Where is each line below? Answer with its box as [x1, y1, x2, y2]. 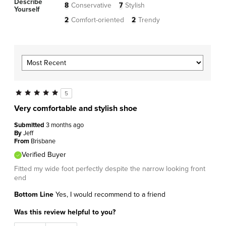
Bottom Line [14, 190, 53, 199]
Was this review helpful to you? [14, 207, 116, 216]
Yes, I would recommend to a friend [53, 190, 165, 199]
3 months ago [46, 121, 84, 129]
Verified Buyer [22, 150, 66, 159]
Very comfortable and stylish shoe [14, 103, 137, 114]
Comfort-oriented [71, 15, 124, 24]
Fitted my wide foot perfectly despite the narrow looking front [14, 164, 205, 173]
